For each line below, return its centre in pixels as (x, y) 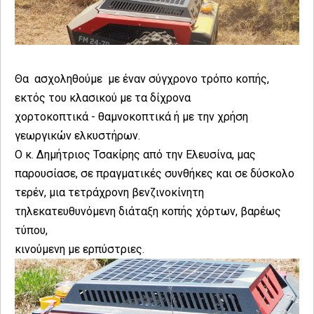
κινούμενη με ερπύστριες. (81, 249)
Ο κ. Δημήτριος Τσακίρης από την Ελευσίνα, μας (135, 154)
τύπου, (31, 230)
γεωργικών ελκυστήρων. (77, 135)
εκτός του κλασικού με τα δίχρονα (104, 97)
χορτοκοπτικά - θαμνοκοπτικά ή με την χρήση (131, 116)
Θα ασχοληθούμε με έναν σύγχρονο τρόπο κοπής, (143, 78)
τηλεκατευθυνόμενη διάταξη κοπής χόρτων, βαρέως (148, 211)
